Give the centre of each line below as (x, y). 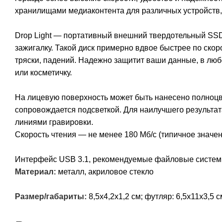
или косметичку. (43, 72)
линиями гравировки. (54, 122)
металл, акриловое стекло (105, 171)
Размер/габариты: (51, 196)
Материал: (35, 171)
